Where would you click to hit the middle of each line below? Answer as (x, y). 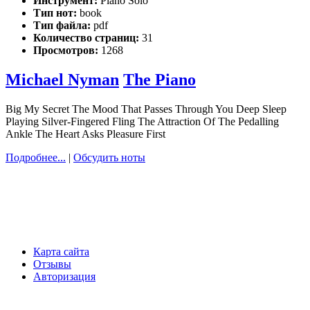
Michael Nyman (62, 80)
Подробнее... (36, 158)
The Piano (159, 80)
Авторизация (64, 277)
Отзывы (52, 264)
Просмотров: (67, 51)
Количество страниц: (88, 38)
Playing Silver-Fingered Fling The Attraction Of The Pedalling (142, 122)
